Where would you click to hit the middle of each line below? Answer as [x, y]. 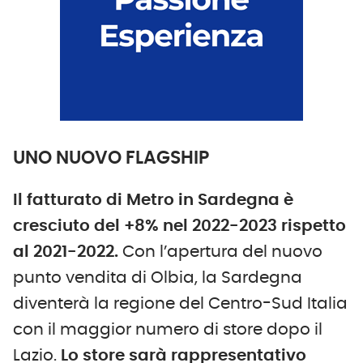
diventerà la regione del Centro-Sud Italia [180, 304]
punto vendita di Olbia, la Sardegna [158, 278]
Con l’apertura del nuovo [222, 252]
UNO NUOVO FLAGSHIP [111, 158]
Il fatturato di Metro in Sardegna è [153, 201]
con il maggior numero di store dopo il [168, 330]
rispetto [314, 226]
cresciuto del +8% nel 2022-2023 [145, 226]
